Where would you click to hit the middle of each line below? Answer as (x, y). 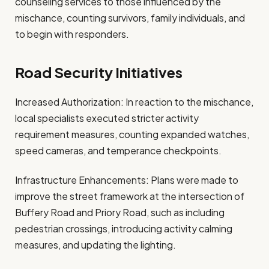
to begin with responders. (72, 34)
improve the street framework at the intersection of (130, 196)
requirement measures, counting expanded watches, (132, 134)
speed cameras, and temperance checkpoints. (118, 150)
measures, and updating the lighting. (95, 244)
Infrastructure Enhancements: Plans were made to (127, 180)
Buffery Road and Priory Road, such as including (120, 212)
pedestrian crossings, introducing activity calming (124, 228)
